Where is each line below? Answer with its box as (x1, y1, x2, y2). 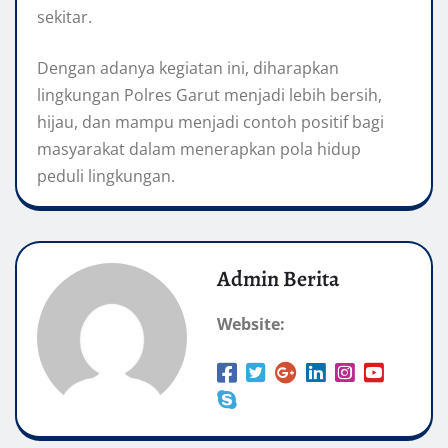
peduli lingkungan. (37, 165, 175, 188)
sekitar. (37, 6, 92, 29)
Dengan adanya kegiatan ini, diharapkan (37, 57, 339, 80)
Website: (217, 313, 285, 336)
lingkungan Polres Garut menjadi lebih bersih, (37, 84, 382, 107)
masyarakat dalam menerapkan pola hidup (37, 138, 361, 161)
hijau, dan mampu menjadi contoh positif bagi (37, 111, 384, 134)
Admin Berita (217, 264, 340, 295)
